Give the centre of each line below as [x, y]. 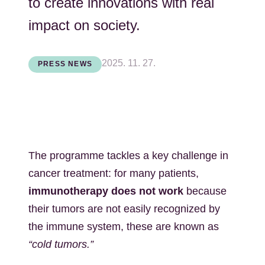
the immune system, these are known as [124, 227]
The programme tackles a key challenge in [128, 156]
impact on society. [84, 25]
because [205, 191]
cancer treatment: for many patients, [114, 173]
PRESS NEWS [65, 64]
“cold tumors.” [61, 244]
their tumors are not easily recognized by [124, 209]
